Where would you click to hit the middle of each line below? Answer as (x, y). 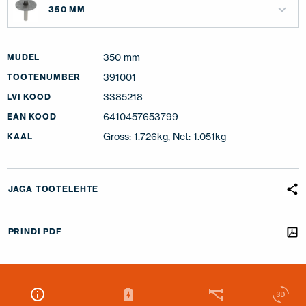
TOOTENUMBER (44, 76)
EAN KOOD (32, 116)
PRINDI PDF (35, 232)
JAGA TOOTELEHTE (53, 189)
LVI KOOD (29, 96)
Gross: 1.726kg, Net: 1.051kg (165, 136)
